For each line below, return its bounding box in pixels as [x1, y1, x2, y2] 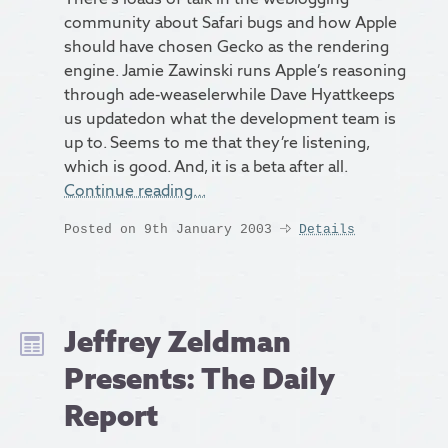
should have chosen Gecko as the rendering [64, 36, 389, 58]
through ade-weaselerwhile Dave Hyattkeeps [64, 84, 395, 106]
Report [64, 395, 158, 435]
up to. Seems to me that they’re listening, [64, 132, 369, 154]
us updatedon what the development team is [64, 108, 396, 130]
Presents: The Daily [64, 358, 334, 398]
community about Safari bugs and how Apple [64, 12, 397, 34]
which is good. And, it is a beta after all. [64, 156, 348, 178]
